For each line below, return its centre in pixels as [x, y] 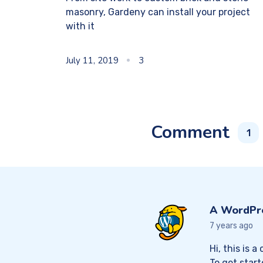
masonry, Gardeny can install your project [158, 12]
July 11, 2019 [92, 61]
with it [80, 26]
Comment [193, 133]
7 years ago [231, 226]
